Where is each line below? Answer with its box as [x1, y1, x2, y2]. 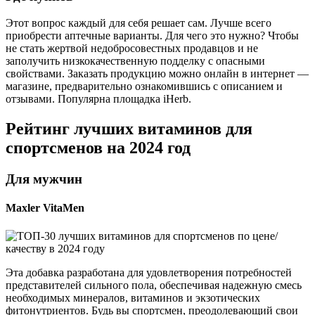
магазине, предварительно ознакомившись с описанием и [6, 80, 283, 93]
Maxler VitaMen [6, 202, 84, 214]
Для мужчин [6, 172, 82, 187]
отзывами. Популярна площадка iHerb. [6, 93, 191, 105]
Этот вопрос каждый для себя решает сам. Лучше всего [6, 17, 271, 30]
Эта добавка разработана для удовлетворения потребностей [6, 266, 292, 278]
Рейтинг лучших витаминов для [6, 120, 252, 139]
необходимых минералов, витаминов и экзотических [6, 291, 260, 304]
